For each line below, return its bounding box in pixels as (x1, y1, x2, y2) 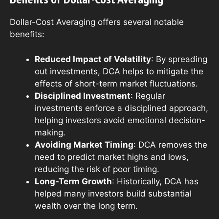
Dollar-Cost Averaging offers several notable (10, 17, 184, 27)
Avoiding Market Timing (35, 139, 133, 150)
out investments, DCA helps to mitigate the (35, 66, 203, 76)
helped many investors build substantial (35, 188, 192, 198)
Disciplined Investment (35, 90, 131, 101)
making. (35, 127, 66, 137)
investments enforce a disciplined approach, (35, 103, 208, 113)
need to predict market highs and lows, (35, 152, 189, 162)
